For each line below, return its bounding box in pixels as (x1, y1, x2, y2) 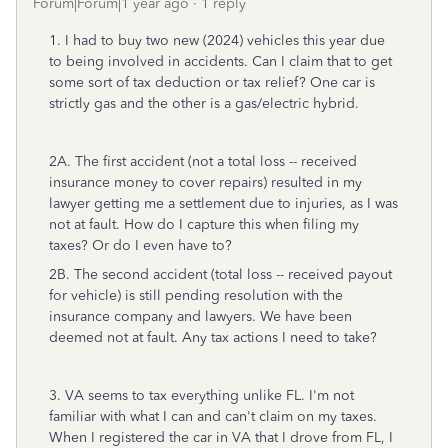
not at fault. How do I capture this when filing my (49, 216, 359, 233)
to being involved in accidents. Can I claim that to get (49, 53, 392, 70)
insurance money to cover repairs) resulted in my (49, 174, 362, 191)
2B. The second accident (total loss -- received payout (49, 266, 392, 283)
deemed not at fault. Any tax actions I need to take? (49, 329, 377, 346)
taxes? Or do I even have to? (49, 237, 232, 254)
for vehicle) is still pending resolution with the (49, 287, 343, 304)
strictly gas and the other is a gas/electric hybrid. (49, 95, 359, 112)
